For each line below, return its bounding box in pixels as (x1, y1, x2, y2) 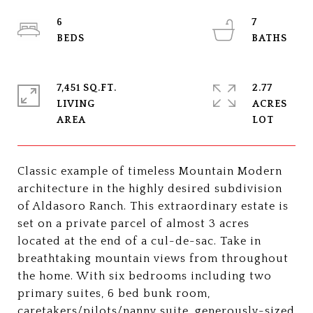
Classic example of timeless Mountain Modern (17, 165, 282, 177)
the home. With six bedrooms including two (17, 270, 272, 282)
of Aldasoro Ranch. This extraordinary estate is (17, 200, 289, 212)
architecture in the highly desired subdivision (17, 182, 282, 195)
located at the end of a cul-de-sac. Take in (17, 235, 261, 247)
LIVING (57, 99, 95, 110)
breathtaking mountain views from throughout (17, 252, 289, 265)
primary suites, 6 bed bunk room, (17, 287, 210, 300)
